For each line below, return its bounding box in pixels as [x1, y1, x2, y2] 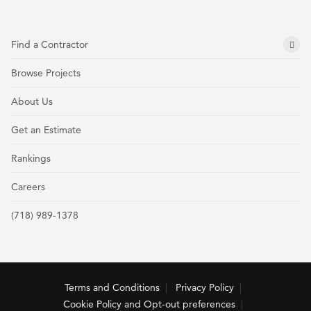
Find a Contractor [11, 37, 88, 51]
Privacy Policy [175, 280, 234, 294]
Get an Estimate [11, 123, 81, 136]
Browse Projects [11, 66, 81, 79]
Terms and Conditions [64, 280, 160, 294]
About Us [11, 94, 53, 108]
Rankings [11, 151, 51, 165]
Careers [11, 180, 45, 193]
